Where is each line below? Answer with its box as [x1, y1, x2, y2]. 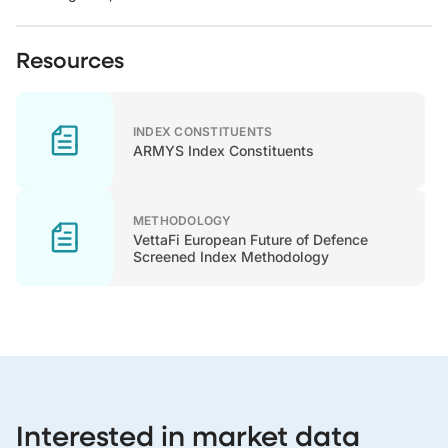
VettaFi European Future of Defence [133, 230, 368, 248]
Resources [16, 45, 124, 74]
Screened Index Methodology [133, 247, 329, 265]
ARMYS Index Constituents [133, 142, 314, 159]
